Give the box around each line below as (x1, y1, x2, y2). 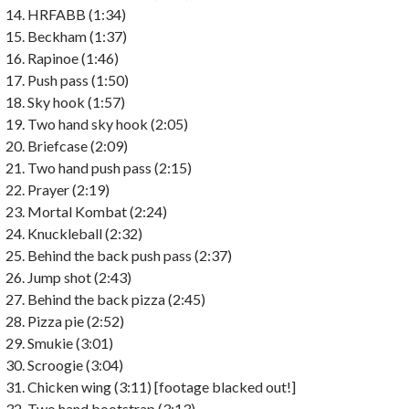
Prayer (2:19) (27, 180, 110, 198)
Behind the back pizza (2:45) (27, 289, 205, 308)
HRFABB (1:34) (27, 5, 126, 23)
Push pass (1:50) (27, 70, 129, 89)
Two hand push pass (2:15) (27, 158, 192, 176)
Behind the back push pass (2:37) (27, 246, 232, 264)
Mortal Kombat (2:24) (27, 202, 167, 220)
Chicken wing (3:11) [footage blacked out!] (27, 377, 296, 395)
